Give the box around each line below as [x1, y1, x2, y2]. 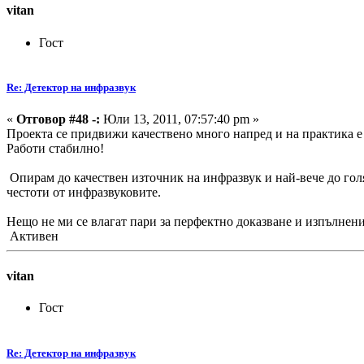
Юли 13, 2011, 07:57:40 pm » [100, 111, 259, 126]
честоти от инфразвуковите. [6, 184, 161, 199]
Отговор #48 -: [16, 111, 100, 126]
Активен [6, 228, 58, 243]
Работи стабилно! [6, 141, 104, 155]
